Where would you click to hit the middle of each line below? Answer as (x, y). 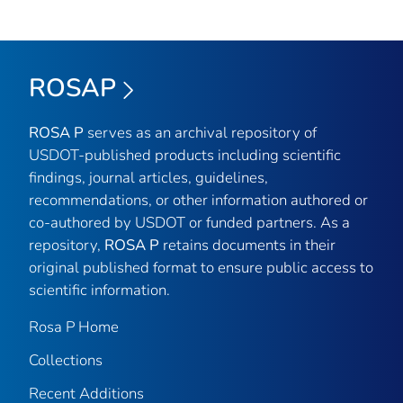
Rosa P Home (74, 327)
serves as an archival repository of (200, 132)
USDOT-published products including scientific (185, 155)
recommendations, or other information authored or (198, 200)
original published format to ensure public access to (201, 267)
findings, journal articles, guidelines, (148, 177)
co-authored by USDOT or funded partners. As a (189, 222)
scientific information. (99, 290)
